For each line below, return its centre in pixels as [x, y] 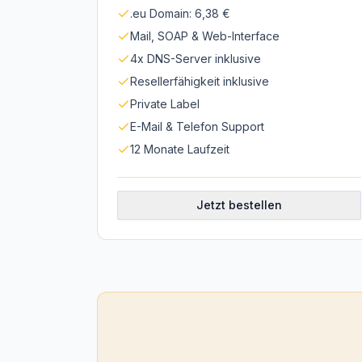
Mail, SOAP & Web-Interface [205, 36]
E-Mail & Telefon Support [197, 126]
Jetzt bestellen [239, 205]
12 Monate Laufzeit [180, 149]
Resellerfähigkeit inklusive [200, 81]
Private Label [165, 104]
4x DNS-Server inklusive [196, 59]
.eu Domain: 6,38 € [180, 13]
